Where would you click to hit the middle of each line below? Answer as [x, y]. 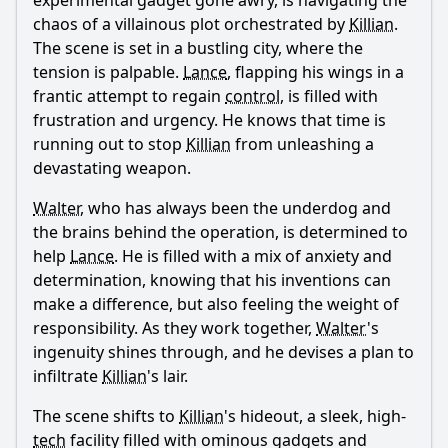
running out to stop [109, 144]
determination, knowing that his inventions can [212, 280]
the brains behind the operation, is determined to [220, 232]
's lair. [167, 376]
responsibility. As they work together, [174, 328]
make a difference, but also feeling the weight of [216, 304]
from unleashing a [302, 144]
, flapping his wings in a [315, 72]
